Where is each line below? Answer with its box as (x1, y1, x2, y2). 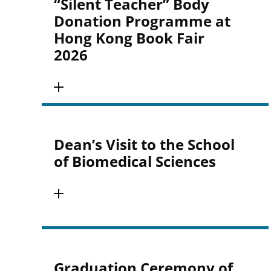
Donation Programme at (53, 11, 230, 31)
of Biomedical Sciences (53, 151, 216, 171)
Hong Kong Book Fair (53, 28, 204, 48)
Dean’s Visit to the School (53, 134, 235, 154)
